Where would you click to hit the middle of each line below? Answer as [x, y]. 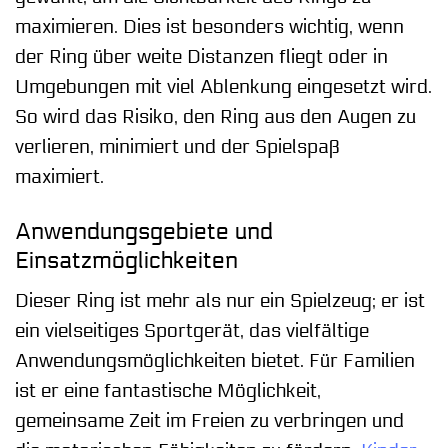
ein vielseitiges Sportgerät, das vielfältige [192, 331]
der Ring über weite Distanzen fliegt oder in [201, 56]
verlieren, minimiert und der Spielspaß [177, 146]
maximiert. [59, 176]
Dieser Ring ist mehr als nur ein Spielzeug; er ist [220, 301]
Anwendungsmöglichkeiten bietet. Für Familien [215, 361]
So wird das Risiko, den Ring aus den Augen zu [215, 116]
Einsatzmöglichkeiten [126, 260]
